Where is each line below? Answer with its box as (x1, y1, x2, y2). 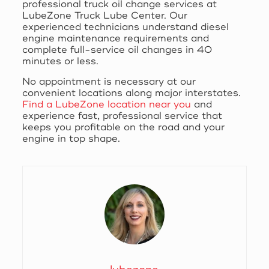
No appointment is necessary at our (22, 75, 196, 88)
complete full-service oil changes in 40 (22, 43, 212, 56)
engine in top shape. (22, 132, 120, 145)
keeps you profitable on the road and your (22, 121, 225, 133)
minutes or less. (22, 55, 98, 67)
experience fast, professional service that (22, 109, 222, 122)
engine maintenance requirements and (22, 32, 209, 44)
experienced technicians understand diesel (22, 20, 229, 33)
